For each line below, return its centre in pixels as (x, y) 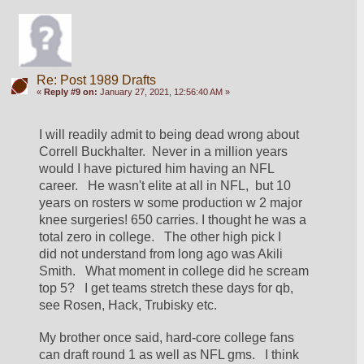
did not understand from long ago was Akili (161, 253)
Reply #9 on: (70, 91)
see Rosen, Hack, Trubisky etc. (128, 305)
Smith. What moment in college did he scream (174, 271)
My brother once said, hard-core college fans (167, 337)
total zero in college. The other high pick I (160, 236)
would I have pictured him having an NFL (157, 168)
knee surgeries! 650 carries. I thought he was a (173, 219)
